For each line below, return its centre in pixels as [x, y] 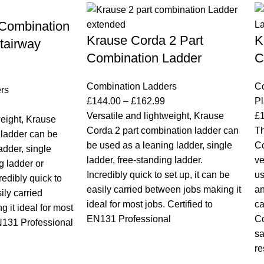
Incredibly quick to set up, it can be [158, 174]
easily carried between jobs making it [164, 189]
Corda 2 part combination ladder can [163, 130]
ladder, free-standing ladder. [145, 160]
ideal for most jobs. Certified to [150, 204]
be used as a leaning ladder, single [159, 145]
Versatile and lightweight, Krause [155, 115]
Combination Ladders [132, 86]
